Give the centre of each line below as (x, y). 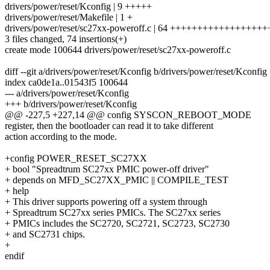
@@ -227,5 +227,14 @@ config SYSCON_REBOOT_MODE (128, 115)
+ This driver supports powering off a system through (106, 202)
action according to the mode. (61, 137)
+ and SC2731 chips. (45, 234)
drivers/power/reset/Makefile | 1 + (69, 17)
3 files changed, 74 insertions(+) (66, 39)
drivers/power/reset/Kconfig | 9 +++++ (78, 7)
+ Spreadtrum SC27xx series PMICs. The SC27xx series (113, 213)
